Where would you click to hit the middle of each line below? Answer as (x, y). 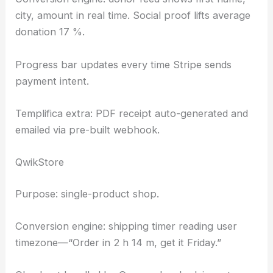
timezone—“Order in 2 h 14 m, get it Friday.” (119, 242)
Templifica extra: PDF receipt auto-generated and (132, 113)
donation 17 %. (50, 32)
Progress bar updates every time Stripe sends (124, 64)
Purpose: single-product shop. (87, 193)
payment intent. (52, 81)
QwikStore (40, 162)
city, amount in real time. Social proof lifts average (133, 16)
